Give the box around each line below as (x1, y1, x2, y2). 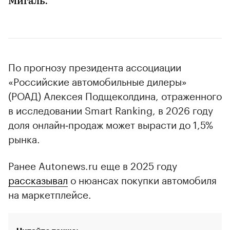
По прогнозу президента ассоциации (8, 59, 181, 74)
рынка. (8, 130, 40, 146)
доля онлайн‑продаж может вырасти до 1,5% (8, 116, 213, 132)
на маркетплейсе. (8, 186, 91, 202)
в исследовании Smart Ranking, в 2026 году (8, 102, 213, 118)
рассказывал (8, 171, 68, 187)
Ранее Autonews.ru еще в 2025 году (8, 157, 177, 173)
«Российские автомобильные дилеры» (8, 73, 187, 89)
